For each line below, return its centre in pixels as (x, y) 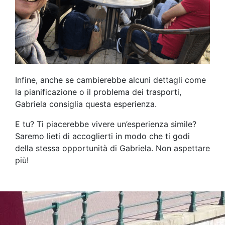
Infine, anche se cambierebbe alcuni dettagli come (110, 80)
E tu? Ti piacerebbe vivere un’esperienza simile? (106, 124)
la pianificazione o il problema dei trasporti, (98, 92)
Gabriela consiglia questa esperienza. (86, 104)
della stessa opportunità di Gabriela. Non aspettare (113, 148)
